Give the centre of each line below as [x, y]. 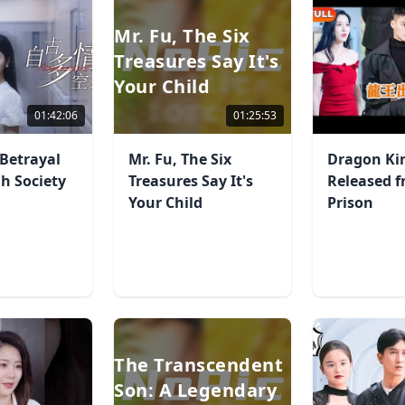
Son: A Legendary [196, 390]
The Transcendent [199, 365]
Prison [350, 202]
